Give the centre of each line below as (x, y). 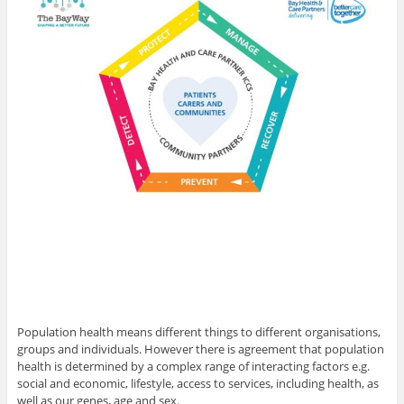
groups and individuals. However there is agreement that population (200, 349)
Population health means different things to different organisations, (198, 331)
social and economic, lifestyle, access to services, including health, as (197, 383)
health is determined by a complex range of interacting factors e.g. (193, 366)
